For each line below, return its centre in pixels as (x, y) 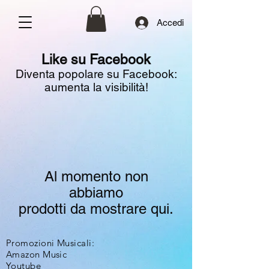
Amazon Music (37, 254)
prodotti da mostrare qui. (96, 209)
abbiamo (96, 192)
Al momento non (96, 176)
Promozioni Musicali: (50, 243)
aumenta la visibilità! (96, 87)
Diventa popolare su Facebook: (96, 74)
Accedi (170, 23)
